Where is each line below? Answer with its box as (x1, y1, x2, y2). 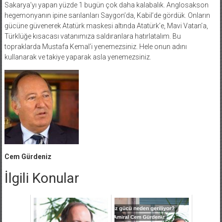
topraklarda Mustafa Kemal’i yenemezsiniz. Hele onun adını (4, 42, 187, 51)
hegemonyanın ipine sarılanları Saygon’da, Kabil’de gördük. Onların (4, 11, 210, 19)
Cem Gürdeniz (4, 152, 52, 161)
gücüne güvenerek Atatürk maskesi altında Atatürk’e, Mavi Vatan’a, (4, 21, 208, 30)
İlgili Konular (4, 169, 79, 186)
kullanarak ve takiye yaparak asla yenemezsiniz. (4, 53, 151, 61)
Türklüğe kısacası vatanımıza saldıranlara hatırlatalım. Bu (4, 32, 181, 40)
